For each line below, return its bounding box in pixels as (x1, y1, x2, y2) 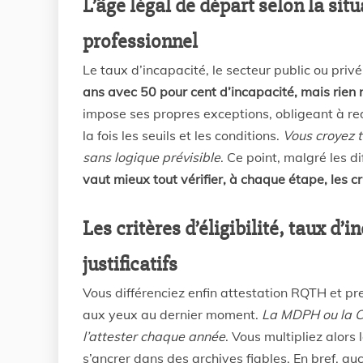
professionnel (83, 28, 198, 54)
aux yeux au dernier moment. (83, 306, 262, 322)
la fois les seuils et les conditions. (83, 127, 283, 143)
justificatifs (83, 251, 177, 277)
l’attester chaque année (83, 328, 225, 344)
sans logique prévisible (83, 149, 220, 165)
